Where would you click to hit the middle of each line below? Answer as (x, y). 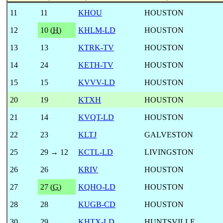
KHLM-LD (97, 30)
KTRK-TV (96, 47)
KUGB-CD (97, 204)
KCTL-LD (96, 152)
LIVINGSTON (169, 152)
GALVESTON (169, 134)
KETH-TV (96, 65)
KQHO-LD (97, 187)
